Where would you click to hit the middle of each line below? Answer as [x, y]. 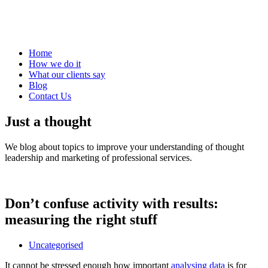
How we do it [55, 63]
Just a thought [48, 121]
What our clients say [67, 74]
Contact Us [50, 96]
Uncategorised [56, 245]
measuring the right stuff [81, 219]
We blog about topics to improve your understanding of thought [124, 147]
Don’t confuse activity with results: [112, 203]
